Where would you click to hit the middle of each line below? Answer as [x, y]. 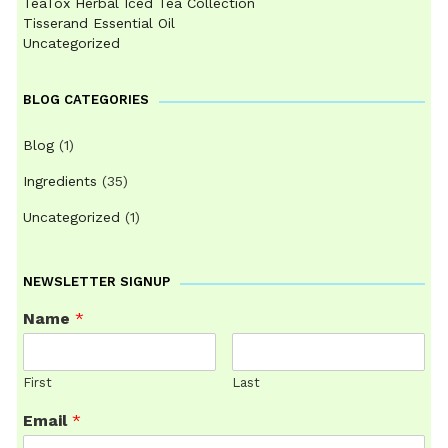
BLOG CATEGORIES [86, 100]
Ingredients [60, 181]
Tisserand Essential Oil [99, 23]
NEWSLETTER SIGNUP [97, 282]
